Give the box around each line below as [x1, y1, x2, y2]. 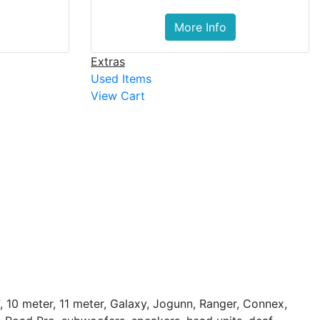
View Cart [91, 89, 145, 104]
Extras [91, 54, 125, 69]
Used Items [91, 71, 151, 86]
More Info [174, 20, 226, 35]
